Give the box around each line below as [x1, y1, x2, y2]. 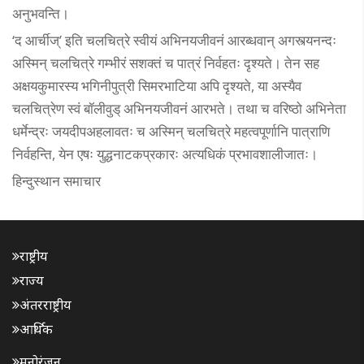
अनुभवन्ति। [12, 3, 69, 23]
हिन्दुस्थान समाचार [12, 171, 101, 190]
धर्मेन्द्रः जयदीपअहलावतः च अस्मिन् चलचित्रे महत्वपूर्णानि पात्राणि [12, 121, 330, 141]
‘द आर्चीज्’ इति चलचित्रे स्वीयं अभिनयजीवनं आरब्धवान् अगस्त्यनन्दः [12, 30, 336, 50]
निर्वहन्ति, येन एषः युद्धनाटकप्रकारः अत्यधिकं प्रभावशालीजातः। [12, 144, 318, 163]
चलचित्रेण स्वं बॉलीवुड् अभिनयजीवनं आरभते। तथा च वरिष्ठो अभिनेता [12, 98, 346, 118]
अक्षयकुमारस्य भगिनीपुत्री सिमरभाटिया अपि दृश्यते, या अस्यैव [12, 76, 301, 95]
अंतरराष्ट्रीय [19, 295, 71, 314]
